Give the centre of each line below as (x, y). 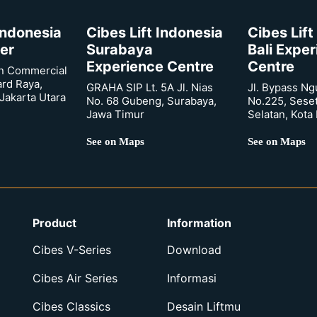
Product (54, 223)
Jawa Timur (115, 114)
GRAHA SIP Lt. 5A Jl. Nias (150, 87)
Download (194, 249)
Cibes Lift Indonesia (155, 32)
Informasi (192, 278)
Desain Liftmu (204, 306)
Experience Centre (150, 66)
